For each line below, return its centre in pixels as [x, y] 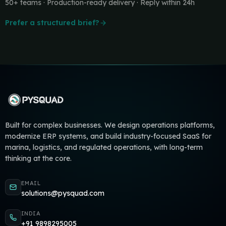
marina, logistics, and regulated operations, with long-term [104, 147]
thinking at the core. [38, 158]
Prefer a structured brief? [52, 23]
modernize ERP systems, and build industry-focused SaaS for [108, 136]
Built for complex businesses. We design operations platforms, [110, 125]
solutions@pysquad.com [63, 193]
